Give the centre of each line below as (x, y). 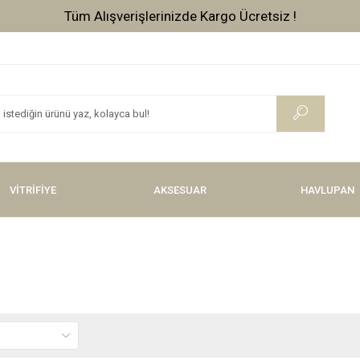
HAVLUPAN (327, 190)
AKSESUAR (180, 190)
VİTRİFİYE (33, 190)
